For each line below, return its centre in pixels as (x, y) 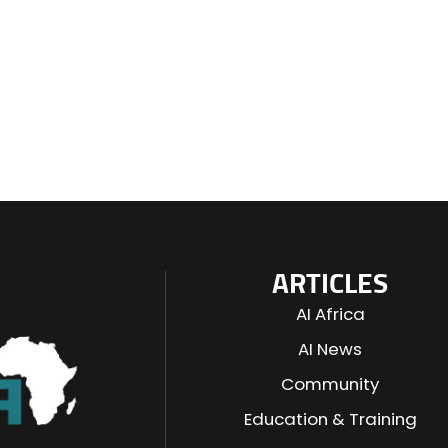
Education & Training (330, 419)
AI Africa (330, 314)
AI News (330, 349)
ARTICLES (330, 285)
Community (330, 384)
